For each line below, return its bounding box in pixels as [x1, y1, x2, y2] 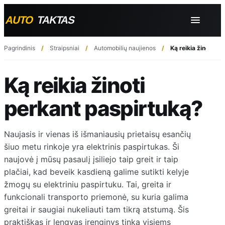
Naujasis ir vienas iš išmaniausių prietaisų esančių [4, 129, 191, 139]
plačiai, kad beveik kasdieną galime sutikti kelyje [4, 166, 189, 177]
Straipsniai [50, 44, 79, 52]
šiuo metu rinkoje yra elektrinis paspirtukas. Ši [4, 141, 179, 152]
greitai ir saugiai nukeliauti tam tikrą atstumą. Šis [4, 204, 189, 214]
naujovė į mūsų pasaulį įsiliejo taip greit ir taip [4, 154, 178, 164]
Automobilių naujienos [94, 44, 156, 52]
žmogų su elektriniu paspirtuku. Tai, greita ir [4, 179, 171, 189]
